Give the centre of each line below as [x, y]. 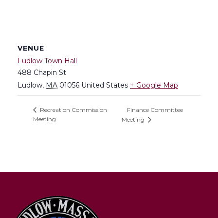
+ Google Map [154, 85]
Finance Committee [155, 110]
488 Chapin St [42, 72]
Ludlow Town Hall [47, 61]
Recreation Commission [73, 110]
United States [105, 85]
